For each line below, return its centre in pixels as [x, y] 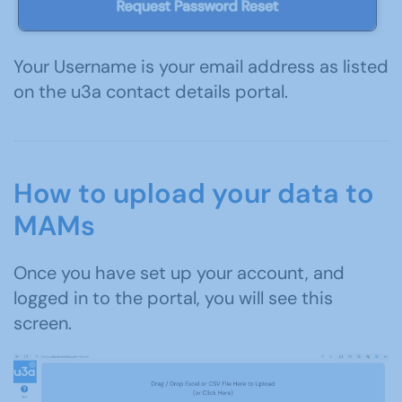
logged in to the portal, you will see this [173, 298]
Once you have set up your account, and [179, 273]
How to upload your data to [194, 194]
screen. [43, 323]
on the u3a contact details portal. [151, 92]
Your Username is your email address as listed [201, 67]
